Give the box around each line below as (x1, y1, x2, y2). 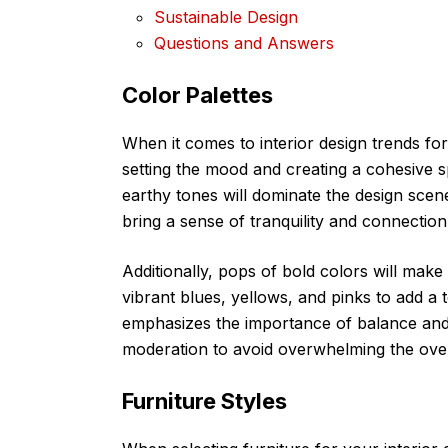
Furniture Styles (122, 387, 287, 414)
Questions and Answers (154, 32, 334, 53)
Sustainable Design (154, 6, 298, 27)
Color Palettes (122, 81, 273, 108)
